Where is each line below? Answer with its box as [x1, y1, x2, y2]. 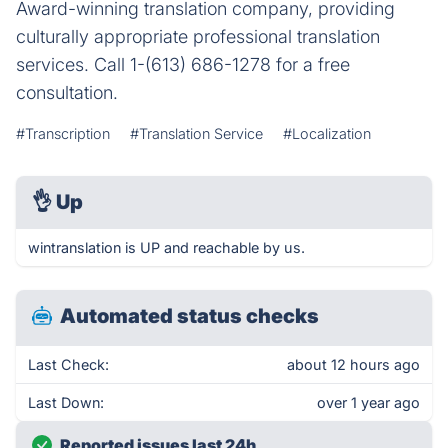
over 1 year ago [317, 394, 420, 411]
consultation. [16, 82, 118, 103]
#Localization [283, 125, 371, 142]
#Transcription [16, 125, 110, 142]
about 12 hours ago [287, 356, 420, 373]
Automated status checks [60, 304, 319, 328]
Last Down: [28, 394, 104, 411]
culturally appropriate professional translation [16, 26, 380, 47]
